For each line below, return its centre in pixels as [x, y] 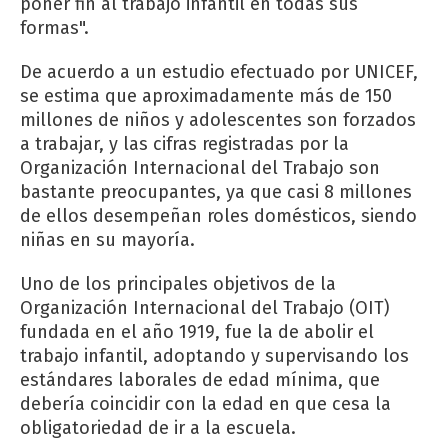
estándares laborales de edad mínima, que [200, 379]
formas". [54, 27]
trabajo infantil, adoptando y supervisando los [214, 355]
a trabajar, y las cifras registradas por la [184, 143]
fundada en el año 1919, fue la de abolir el [197, 331]
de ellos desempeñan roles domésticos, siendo [218, 215]
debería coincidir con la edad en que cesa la [205, 403]
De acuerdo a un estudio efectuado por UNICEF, [219, 71]
